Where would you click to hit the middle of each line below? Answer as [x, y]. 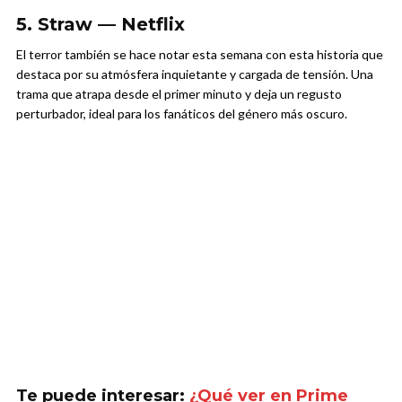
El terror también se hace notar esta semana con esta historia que [200, 55]
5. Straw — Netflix [100, 25]
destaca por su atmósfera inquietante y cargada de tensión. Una [195, 74]
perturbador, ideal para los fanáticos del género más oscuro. [182, 114]
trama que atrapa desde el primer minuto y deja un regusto [179, 94]
